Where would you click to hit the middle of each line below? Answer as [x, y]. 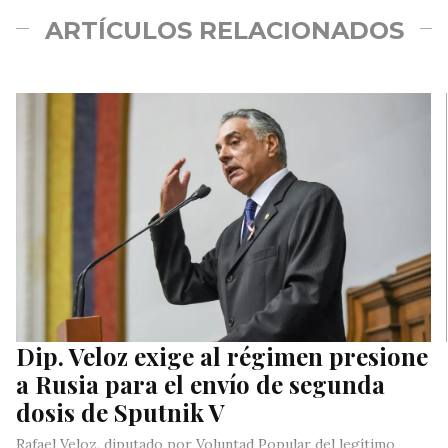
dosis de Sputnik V [120, 412]
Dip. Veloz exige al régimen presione [222, 356]
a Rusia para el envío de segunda [200, 384]
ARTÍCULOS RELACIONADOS [224, 31]
